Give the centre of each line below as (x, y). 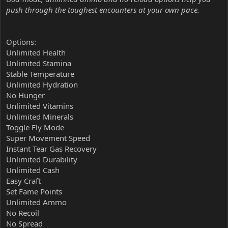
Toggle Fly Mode (35, 127)
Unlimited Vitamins (40, 106)
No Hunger (25, 95)
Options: (21, 41)
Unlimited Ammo (36, 202)
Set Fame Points (34, 191)
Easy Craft (23, 180)
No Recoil (23, 212)
